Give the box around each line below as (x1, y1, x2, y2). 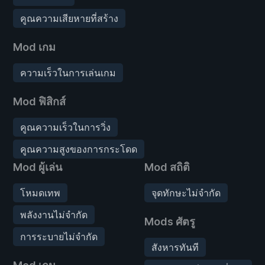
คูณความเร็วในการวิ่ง (20, 121, 111, 133)
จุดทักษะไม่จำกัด (151, 186, 221, 199)
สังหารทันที (151, 241, 199, 253)
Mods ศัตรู (144, 215, 195, 228)
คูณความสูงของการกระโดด (20, 143, 137, 155)
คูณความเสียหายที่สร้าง (20, 12, 118, 24)
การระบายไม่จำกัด (20, 230, 98, 243)
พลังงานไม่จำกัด (20, 208, 88, 221)
